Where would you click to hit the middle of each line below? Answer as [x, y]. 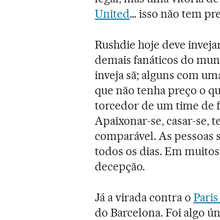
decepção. [120, 166]
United [112, 14]
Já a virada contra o [144, 197]
